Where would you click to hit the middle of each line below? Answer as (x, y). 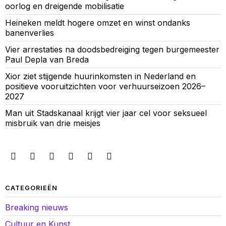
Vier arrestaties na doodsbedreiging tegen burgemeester (112, 50)
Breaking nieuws (37, 208)
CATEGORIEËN (31, 188)
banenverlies (30, 33)
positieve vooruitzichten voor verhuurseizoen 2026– (105, 87)
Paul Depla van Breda (47, 60)
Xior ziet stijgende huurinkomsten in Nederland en (100, 76)
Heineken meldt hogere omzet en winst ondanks (98, 23)
